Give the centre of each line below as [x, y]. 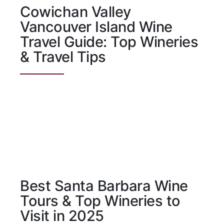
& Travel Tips [63, 57]
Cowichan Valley [75, 12]
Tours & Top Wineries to [100, 201]
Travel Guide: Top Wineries [109, 42]
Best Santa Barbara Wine [104, 186]
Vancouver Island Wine [96, 27]
